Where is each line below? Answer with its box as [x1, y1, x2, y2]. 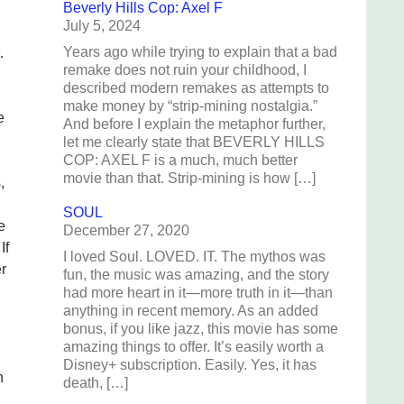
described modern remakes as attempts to [63, 80, 329, 96]
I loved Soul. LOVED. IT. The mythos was [63, 249, 326, 264]
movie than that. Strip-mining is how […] [63, 170, 316, 186]
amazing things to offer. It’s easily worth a [63, 339, 324, 354]
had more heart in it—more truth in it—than [63, 285, 333, 300]
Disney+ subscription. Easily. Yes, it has [63, 357, 317, 372]
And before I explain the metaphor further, [63, 116, 326, 132]
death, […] [63, 375, 128, 390]
